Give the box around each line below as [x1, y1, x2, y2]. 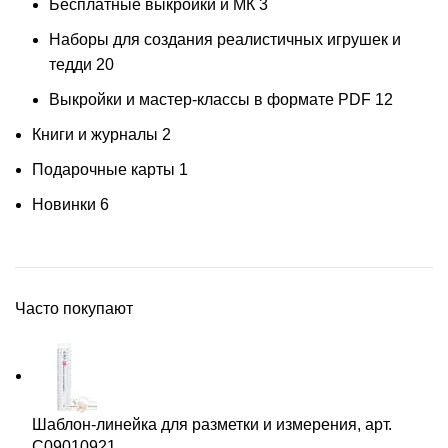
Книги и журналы [32, 125, 158, 143]
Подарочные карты [32, 160, 175, 178]
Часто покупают [15, 299, 133, 317]
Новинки [32, 195, 96, 213]
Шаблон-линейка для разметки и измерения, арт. [32, 415, 392, 433]
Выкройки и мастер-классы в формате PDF [49, 90, 371, 108]
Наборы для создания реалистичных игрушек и [49, 30, 401, 48]
